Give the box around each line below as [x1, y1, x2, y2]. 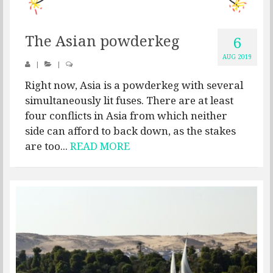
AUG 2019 [222, 52, 252, 62]
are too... [25, 139, 70, 154]
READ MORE [70, 139, 130, 154]
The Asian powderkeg [25, 30, 180, 51]
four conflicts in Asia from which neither [25, 108, 227, 123]
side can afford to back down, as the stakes [25, 124, 236, 138]
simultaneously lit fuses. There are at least [25, 93, 233, 108]
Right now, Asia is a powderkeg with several [25, 78, 243, 93]
